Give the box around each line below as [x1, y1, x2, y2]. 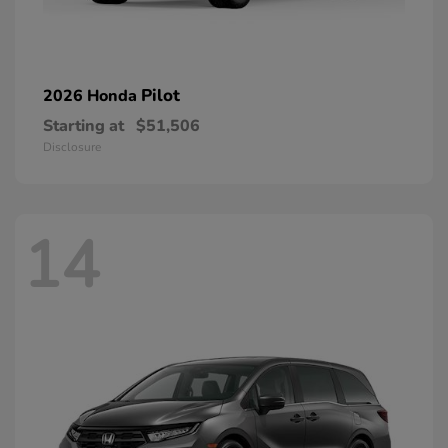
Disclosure [43, 138, 101, 155]
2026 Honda [43, 84, 141, 107]
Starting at [43, 114, 124, 137]
